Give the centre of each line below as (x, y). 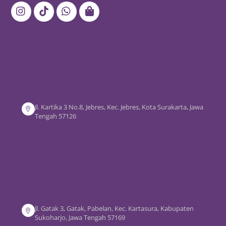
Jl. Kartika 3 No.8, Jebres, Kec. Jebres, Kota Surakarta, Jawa (119, 107)
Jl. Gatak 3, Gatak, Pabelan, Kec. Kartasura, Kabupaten (114, 209)
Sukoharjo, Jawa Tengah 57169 (80, 218)
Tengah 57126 (55, 116)
